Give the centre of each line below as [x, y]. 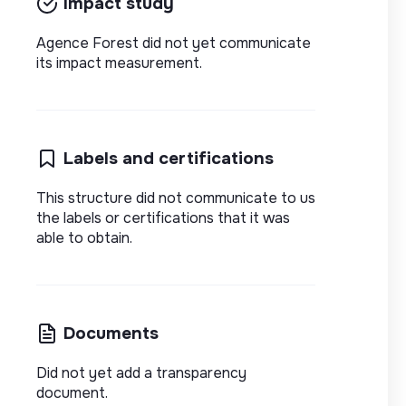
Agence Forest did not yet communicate [174, 43]
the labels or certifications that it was [163, 217]
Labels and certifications [169, 158]
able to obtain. [84, 237]
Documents [111, 333]
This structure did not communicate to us [176, 198]
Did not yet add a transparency [141, 372]
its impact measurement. [119, 63]
